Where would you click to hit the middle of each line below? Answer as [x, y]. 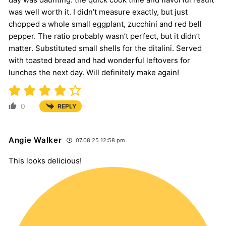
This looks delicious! [45, 161]
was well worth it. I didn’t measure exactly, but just [98, 12]
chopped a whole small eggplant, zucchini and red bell [105, 24]
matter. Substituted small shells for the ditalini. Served [105, 48]
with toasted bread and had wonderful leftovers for [99, 60]
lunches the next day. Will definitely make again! [94, 72]
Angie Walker [35, 140]
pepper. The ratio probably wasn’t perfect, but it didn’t [104, 36]
